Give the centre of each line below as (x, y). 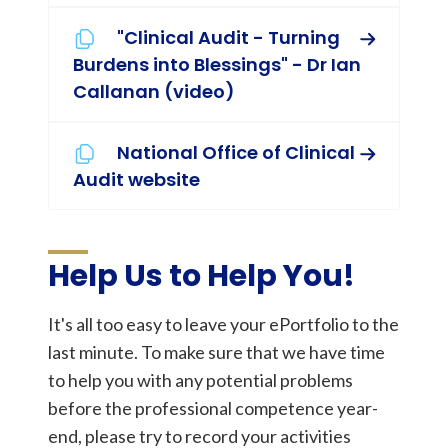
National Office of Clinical (236, 153)
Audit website (136, 180)
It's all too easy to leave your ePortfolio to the (223, 324)
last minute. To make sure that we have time (216, 352)
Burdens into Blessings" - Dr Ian (217, 65)
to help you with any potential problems (200, 380)
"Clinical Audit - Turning (228, 38)
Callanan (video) (154, 92)
